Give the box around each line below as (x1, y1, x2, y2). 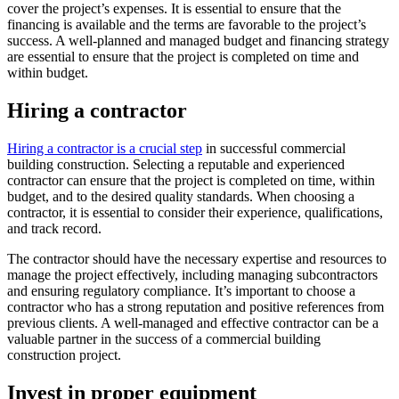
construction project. (7, 346, 121, 362)
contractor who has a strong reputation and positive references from (7, 298, 384, 314)
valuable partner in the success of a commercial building (7, 330, 321, 346)
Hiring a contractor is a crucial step (7, 140, 202, 156)
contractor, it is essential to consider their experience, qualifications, (7, 204, 383, 220)
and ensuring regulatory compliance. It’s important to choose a (7, 282, 355, 298)
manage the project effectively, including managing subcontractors (7, 266, 378, 282)
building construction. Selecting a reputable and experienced (7, 156, 345, 172)
